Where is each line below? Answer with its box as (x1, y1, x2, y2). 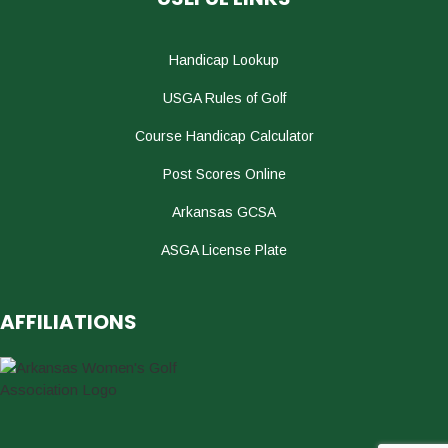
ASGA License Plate (161, 241, 287, 258)
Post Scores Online (162, 165, 286, 182)
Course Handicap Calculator (134, 127, 314, 144)
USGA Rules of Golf (162, 89, 286, 106)
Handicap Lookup (169, 51, 279, 68)
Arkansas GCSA (172, 203, 276, 220)
